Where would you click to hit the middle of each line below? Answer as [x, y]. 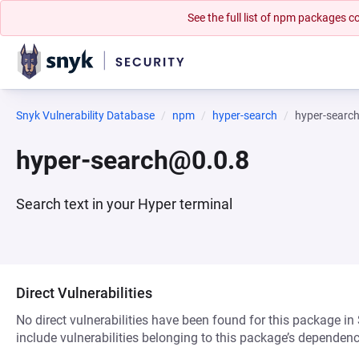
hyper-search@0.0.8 [133, 160]
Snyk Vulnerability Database [85, 115]
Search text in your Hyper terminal [124, 204]
